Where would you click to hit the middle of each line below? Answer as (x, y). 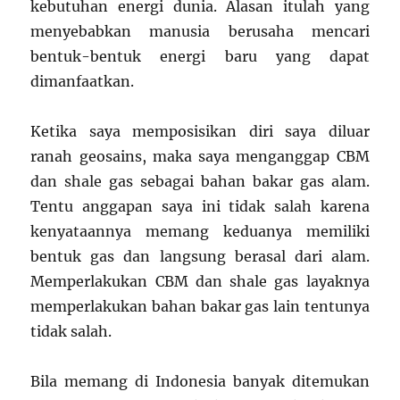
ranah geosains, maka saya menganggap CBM (200, 156)
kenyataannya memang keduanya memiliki (200, 231)
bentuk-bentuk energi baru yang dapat (200, 56)
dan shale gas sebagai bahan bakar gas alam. (200, 181)
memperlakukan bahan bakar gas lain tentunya (200, 306)
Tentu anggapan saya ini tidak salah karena (200, 206)
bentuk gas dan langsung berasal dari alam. (200, 256)
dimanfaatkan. (83, 81)
